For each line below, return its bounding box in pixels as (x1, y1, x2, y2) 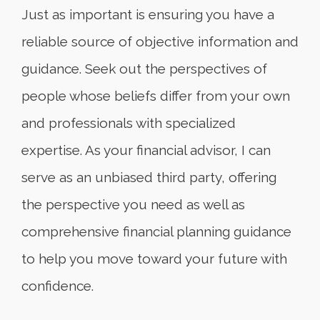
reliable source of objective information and (21, 34, 299, 50)
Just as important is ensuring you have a (21, 6, 274, 23)
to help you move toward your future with (21, 251, 287, 267)
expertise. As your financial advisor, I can (21, 142, 271, 159)
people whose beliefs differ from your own (21, 88, 290, 104)
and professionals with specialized (21, 115, 236, 131)
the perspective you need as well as (21, 196, 245, 213)
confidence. (21, 278, 94, 294)
